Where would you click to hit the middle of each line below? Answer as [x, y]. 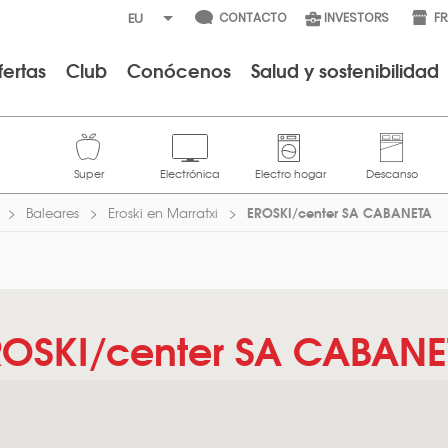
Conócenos [179, 70]
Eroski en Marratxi [163, 212]
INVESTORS [356, 17]
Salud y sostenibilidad [345, 70]
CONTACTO [253, 17]
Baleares [52, 212]
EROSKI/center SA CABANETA [339, 212]
